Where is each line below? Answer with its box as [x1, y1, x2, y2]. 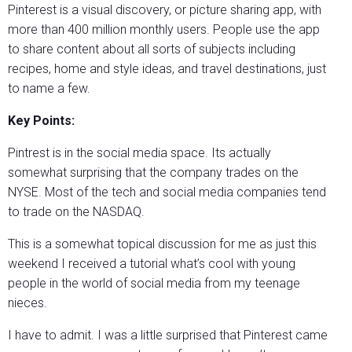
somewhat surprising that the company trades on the [8, 165, 299, 181]
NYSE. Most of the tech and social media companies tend [8, 185, 326, 200]
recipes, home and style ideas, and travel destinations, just [8, 61, 326, 77]
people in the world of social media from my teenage [8, 276, 300, 291]
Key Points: [8, 113, 75, 129]
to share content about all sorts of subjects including [8, 42, 295, 57]
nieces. [8, 295, 47, 311]
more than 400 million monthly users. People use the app [8, 22, 320, 38]
